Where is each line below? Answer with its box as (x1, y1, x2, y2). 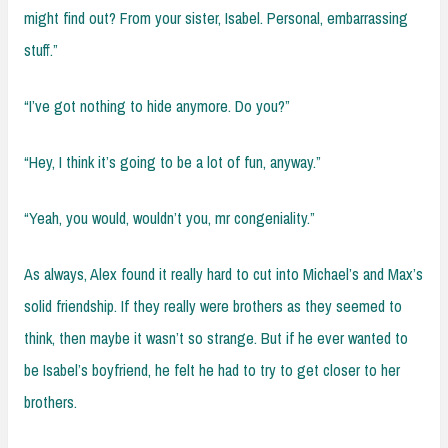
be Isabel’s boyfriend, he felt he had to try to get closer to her (24, 358, 400, 381)
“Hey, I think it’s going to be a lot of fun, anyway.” (24, 150, 321, 173)
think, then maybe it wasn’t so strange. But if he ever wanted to (24, 326, 408, 349)
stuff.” (24, 38, 58, 61)
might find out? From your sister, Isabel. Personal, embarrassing (24, 6, 408, 29)
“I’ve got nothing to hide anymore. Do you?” (24, 94, 290, 117)
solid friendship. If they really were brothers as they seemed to (24, 294, 402, 317)
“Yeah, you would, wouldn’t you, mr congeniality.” (24, 206, 315, 229)
